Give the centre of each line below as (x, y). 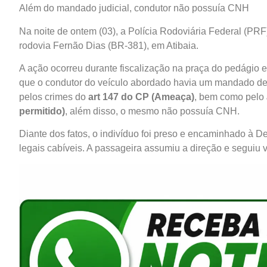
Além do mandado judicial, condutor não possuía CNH (134, 8)
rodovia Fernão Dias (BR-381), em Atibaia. (109, 45)
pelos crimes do (54, 97)
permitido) (42, 111)
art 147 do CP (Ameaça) (141, 97)
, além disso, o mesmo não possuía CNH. (152, 111)
